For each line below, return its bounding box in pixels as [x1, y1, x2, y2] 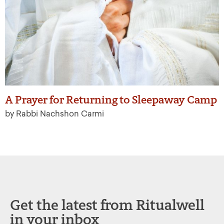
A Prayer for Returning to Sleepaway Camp [5, 93, 217, 107]
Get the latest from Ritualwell [10, 196, 204, 214]
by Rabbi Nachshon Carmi [5, 109, 104, 119]
